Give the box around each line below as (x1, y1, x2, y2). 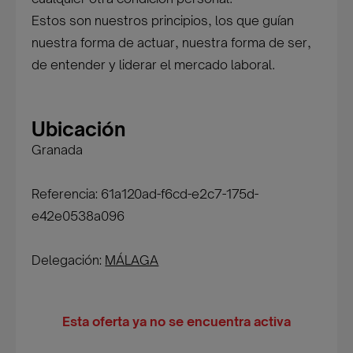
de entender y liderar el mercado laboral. (32, 57, 276, 72)
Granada (32, 142, 84, 158)
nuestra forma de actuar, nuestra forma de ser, (32, 35, 312, 50)
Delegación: (32, 252, 106, 268)
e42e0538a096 (32, 208, 125, 224)
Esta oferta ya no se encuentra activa (62, 314, 291, 329)
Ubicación (32, 117, 127, 141)
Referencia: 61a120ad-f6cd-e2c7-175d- (32, 186, 259, 202)
